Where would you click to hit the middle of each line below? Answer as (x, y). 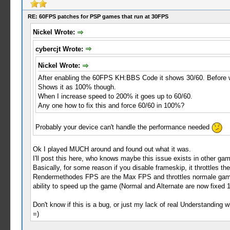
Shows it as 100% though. (77, 87)
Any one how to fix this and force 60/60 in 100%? (111, 105)
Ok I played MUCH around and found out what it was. (112, 149)
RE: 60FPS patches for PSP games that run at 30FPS (98, 16)
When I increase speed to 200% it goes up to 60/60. (115, 96)
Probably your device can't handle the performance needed (123, 127)
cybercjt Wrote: (60, 49)
